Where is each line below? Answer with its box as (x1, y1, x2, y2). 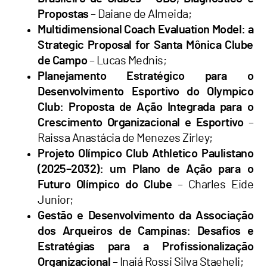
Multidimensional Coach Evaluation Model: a (38, 23, 253, 36)
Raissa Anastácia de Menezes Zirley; (38, 132, 213, 144)
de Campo (38, 54, 87, 67)
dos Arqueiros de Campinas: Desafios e (38, 225, 253, 237)
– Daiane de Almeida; (88, 8, 191, 20)
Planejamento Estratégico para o (38, 70, 253, 82)
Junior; (38, 194, 73, 206)
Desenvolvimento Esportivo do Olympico (38, 85, 253, 98)
